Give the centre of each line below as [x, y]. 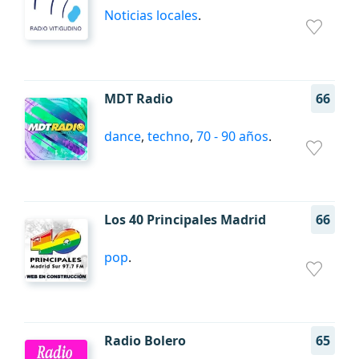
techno [169, 136]
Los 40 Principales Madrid [185, 220]
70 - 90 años [232, 136]
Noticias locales [151, 15]
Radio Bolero [145, 341]
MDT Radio [139, 99]
